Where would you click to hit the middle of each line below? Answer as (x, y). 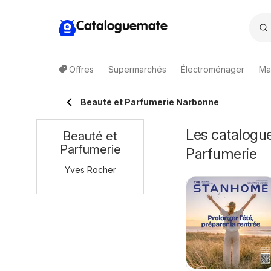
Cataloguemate (122, 26)
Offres (81, 69)
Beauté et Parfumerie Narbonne (150, 102)
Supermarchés (137, 69)
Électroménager (213, 69)
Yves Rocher (90, 170)
